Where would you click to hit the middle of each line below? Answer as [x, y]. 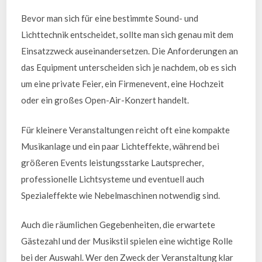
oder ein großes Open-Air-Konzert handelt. [105, 100]
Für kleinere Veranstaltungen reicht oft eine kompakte [126, 130]
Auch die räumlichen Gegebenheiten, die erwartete [118, 225]
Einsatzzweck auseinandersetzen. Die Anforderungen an [130, 51]
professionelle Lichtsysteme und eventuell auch [113, 179]
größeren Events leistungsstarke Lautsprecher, [113, 162]
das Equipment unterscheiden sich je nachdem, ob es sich [129, 67]
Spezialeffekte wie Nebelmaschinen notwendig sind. [121, 195]
